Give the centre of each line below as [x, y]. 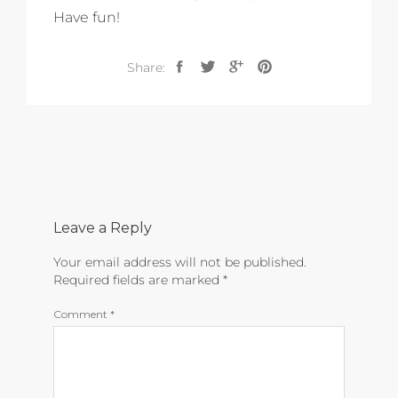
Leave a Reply [103, 228]
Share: [146, 68]
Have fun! [87, 18]
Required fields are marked [138, 280]
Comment [82, 314]
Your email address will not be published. [180, 263]
